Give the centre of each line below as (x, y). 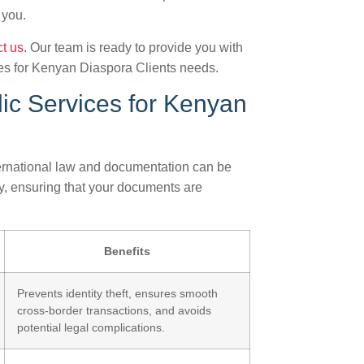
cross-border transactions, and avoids (114, 310)
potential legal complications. (91, 327)
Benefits (127, 251)
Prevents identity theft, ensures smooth (117, 293)
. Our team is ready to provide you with (133, 48)
